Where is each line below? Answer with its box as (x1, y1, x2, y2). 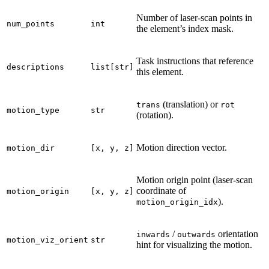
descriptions (7, 62, 64, 72)
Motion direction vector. (136, 142, 227, 153)
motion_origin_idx (136, 198, 218, 207)
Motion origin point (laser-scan (136, 175, 253, 186)
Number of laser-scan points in (136, 13, 252, 23)
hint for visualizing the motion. (136, 240, 252, 250)
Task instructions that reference (136, 56, 253, 67)
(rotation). (136, 110, 174, 121)
